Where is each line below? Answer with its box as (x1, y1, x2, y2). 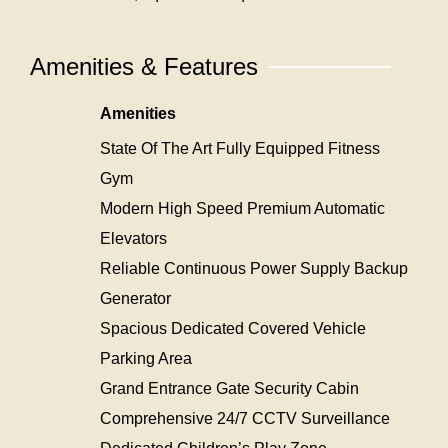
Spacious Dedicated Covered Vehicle (100, 319, 366, 337)
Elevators (100, 229, 167, 247)
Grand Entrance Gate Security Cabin (100, 379, 359, 397)
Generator (100, 289, 171, 307)
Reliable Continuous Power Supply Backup (100, 259, 408, 277)
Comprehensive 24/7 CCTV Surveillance (100, 409, 390, 427)
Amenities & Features (30, 52, 258, 80)
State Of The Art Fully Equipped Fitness (100, 139, 380, 157)
